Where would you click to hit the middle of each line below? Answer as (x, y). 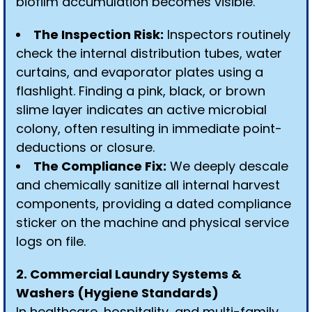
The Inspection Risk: (99, 34)
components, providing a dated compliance (154, 204)
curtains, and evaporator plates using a (140, 72)
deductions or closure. (85, 147)
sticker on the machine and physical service (153, 223)
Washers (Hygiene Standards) (117, 293)
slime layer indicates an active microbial (141, 110)
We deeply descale (227, 166)
